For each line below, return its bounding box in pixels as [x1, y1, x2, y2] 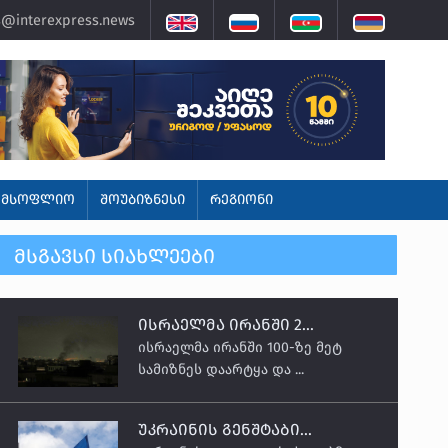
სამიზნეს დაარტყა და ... [138, 361, 305, 379]
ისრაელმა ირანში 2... [138, 315, 315, 335]
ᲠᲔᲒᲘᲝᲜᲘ [210, 191, 273, 208]
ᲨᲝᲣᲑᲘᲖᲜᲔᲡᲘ [100, 191, 185, 208]
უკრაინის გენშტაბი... [138, 420, 313, 440]
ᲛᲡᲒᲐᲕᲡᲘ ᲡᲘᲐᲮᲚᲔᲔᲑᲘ [14, 243, 216, 268]
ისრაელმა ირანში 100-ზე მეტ [138, 339, 343, 357]
